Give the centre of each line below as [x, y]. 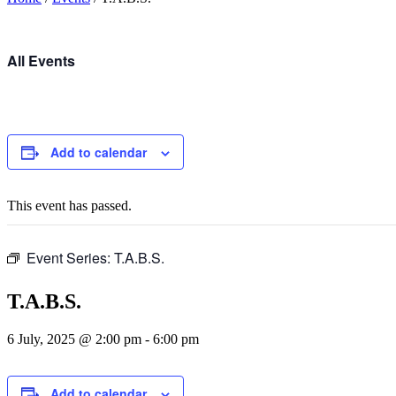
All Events [41, 61]
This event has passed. [69, 206]
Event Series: [70, 258]
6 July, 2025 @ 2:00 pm [74, 339]
